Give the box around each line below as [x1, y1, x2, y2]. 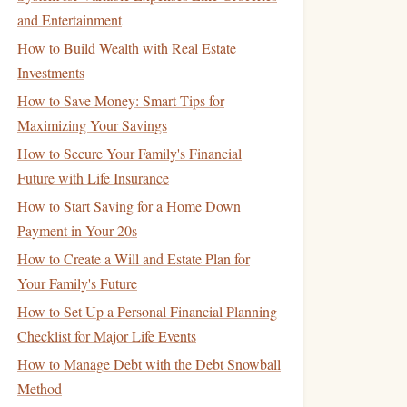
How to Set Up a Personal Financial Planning [17, 302, 277, 321]
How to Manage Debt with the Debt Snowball [17, 354, 281, 373]
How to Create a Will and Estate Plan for [17, 249, 250, 268]
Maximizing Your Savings [17, 115, 167, 134]
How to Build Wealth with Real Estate [17, 38, 236, 57]
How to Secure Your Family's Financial [17, 144, 242, 163]
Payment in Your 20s [17, 221, 137, 240]
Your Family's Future [17, 273, 137, 293]
